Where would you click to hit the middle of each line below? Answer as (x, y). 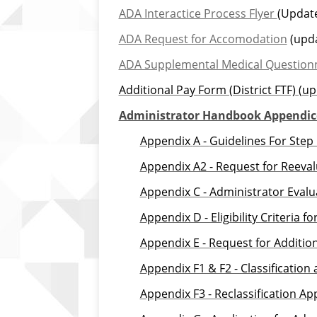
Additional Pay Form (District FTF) (207, 90)
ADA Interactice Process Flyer (198, 14)
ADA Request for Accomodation (203, 39)
